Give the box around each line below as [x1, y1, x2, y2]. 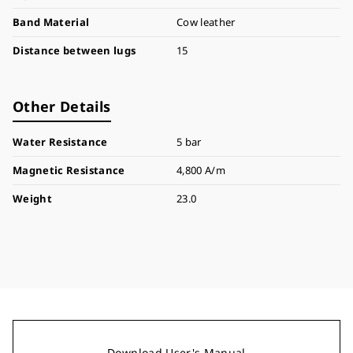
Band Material [13, 15, 90, 29]
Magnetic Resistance [13, 163, 125, 177]
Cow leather [176, 15, 236, 29]
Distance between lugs [13, 43, 136, 58]
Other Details [13, 97, 111, 116]
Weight [13, 191, 53, 206]
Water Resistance [13, 135, 108, 149]
